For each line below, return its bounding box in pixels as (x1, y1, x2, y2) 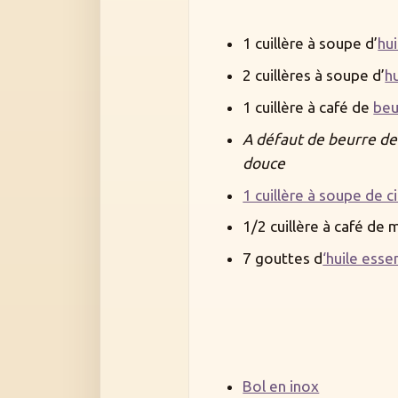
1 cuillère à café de (243, 98, 374, 115)
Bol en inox (243, 377, 320, 394)
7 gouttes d (243, 250, 323, 267)
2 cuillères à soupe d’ (243, 67, 386, 84)
